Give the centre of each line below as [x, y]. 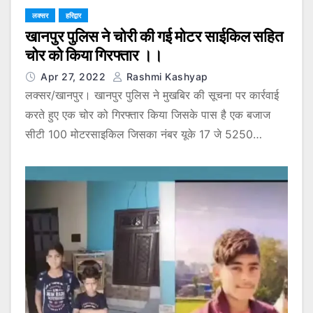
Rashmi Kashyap [166, 76]
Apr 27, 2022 [75, 76]
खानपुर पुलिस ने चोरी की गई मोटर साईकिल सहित [154, 36]
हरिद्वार [73, 15]
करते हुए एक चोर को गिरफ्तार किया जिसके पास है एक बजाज [148, 114]
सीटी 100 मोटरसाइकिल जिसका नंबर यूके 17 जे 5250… [144, 134]
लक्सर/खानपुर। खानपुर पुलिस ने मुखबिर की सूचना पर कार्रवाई [152, 95]
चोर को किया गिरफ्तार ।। [94, 55]
